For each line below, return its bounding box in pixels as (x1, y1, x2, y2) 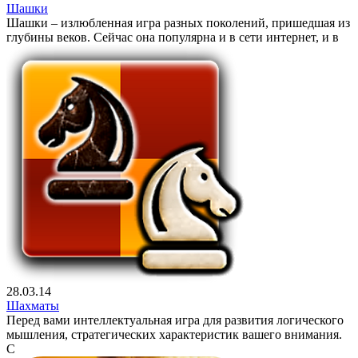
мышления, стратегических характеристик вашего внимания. (6, 327, 342, 341)
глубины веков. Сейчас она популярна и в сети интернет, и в (6, 30, 339, 44)
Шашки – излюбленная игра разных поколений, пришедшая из (6, 15, 350, 30)
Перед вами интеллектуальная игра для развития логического (6, 312, 344, 327)
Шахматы (6, 298, 59, 312)
